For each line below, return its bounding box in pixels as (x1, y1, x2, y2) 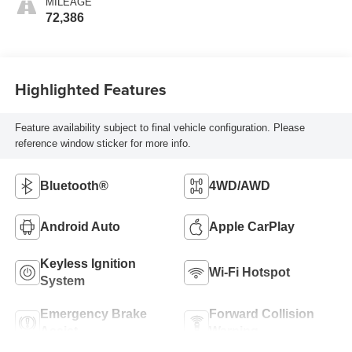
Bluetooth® (39, 178, 108, 192)
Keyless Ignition (39, 256, 136, 270)
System (39, 273, 85, 288)
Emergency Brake (39, 306, 147, 321)
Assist (39, 324, 78, 338)
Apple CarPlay (209, 219, 295, 233)
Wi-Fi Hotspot (209, 265, 290, 279)
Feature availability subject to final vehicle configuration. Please (14, 122, 305, 134)
